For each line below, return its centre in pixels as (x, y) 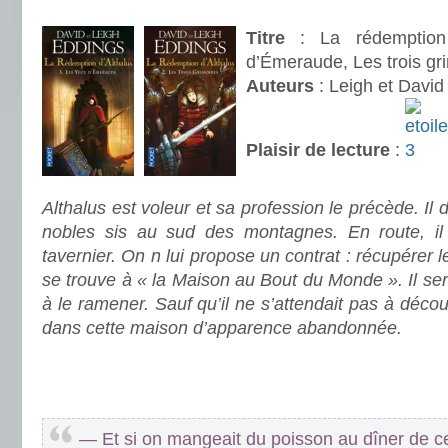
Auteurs (280, 86)
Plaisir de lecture (318, 150)
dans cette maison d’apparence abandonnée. (222, 328)
